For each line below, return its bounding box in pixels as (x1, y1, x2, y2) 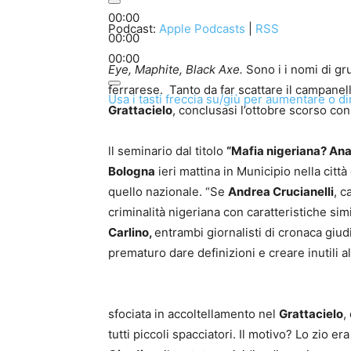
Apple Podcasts (159, 21, 245, 36)
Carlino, (108, 225, 154, 240)
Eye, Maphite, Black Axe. (108, 62, 243, 77)
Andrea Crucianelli (228, 184, 334, 199)
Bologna (108, 164, 155, 179)
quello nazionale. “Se (108, 184, 228, 199)
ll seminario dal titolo (108, 143, 226, 158)
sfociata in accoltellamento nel (108, 306, 279, 321)
